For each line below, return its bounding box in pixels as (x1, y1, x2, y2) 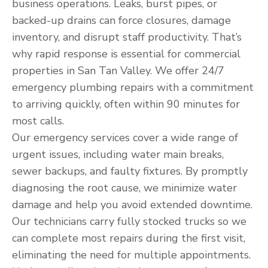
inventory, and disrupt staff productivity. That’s (12, 30, 242, 44)
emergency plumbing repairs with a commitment (12, 80, 254, 95)
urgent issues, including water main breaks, (12, 147, 224, 162)
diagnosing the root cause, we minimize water (12, 181, 237, 195)
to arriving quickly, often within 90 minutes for (12, 97, 240, 111)
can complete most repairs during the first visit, (12, 231, 245, 245)
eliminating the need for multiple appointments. (12, 248, 251, 262)
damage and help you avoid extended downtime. (12, 197, 252, 212)
